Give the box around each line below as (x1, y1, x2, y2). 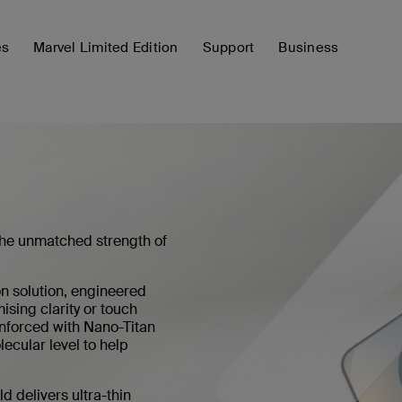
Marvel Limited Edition (33, 39, 179, 57)
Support (202, 39, 255, 57)
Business (278, 39, 339, 57)
